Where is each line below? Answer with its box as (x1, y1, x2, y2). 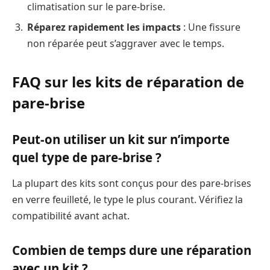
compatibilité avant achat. (12, 209, 130, 223)
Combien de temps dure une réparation (12, 241, 251, 259)
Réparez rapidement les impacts (27, 20, 181, 34)
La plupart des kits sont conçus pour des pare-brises (12, 177, 251, 190)
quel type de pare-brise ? (12, 148, 162, 166)
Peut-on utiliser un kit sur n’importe (12, 130, 230, 148)
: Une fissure (181, 20, 240, 34)
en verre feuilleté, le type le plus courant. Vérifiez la (12, 193, 243, 207)
